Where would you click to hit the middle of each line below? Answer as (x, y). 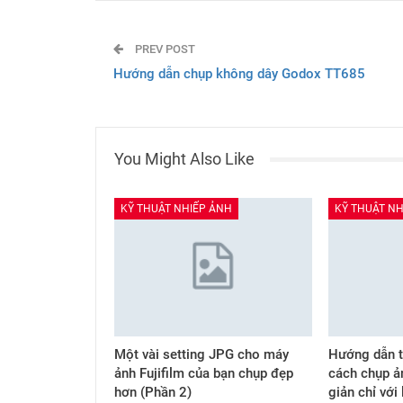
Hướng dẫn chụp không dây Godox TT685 (239, 74)
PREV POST (164, 49)
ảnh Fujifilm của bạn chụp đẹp (204, 374)
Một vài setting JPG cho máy (201, 355)
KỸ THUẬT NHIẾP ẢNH (176, 209)
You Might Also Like (184, 159)
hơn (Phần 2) (153, 393)
